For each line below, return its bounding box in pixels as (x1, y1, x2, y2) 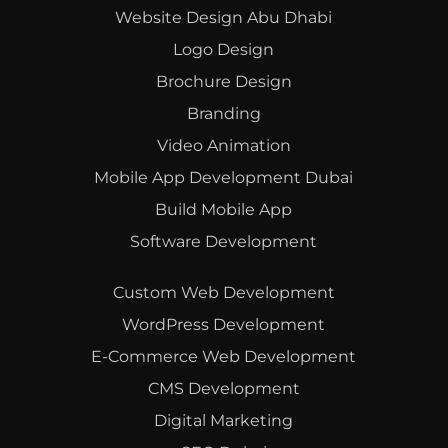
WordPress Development (122, 314, 326, 334)
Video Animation (156, 135, 291, 155)
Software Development (130, 231, 318, 251)
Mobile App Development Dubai (94, 167, 354, 187)
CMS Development (147, 378, 300, 398)
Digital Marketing (154, 410, 294, 430)
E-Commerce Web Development (91, 346, 357, 366)
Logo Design (173, 39, 275, 59)
